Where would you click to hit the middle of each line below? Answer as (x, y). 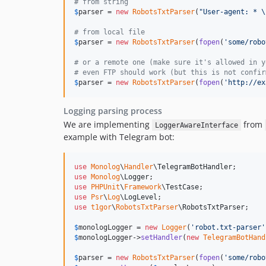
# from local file (110, 32)
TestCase (182, 187)
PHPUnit (105, 187)
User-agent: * (232, 12)
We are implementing (108, 125)
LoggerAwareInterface (196, 126)
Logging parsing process (113, 111)
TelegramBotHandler (195, 167)
